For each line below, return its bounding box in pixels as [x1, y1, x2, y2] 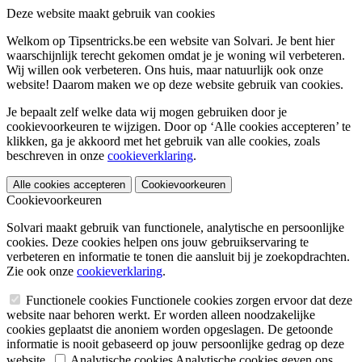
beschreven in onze [6, 149, 107, 162]
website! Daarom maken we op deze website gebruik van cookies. [6, 78, 343, 91]
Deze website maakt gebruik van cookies [6, 6, 215, 20]
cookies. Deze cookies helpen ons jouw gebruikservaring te [6, 235, 309, 249]
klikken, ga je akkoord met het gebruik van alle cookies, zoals [6, 134, 320, 148]
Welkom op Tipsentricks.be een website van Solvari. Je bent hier [6, 34, 335, 48]
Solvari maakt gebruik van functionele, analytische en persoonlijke [6, 221, 344, 234]
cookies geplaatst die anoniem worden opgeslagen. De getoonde [6, 322, 333, 336]
